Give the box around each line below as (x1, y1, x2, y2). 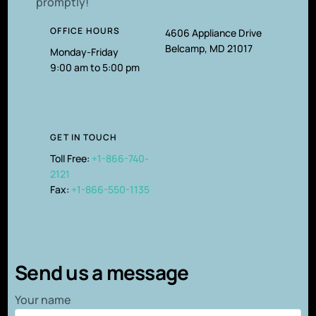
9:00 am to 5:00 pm (50, 61, 140, 75)
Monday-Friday (50, 45, 119, 59)
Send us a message (15, 259, 189, 286)
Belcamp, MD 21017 (165, 42, 253, 56)
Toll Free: (50, 152, 92, 166)
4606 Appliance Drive (165, 26, 262, 40)
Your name (15, 292, 71, 308)
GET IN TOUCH (50, 131, 118, 144)
